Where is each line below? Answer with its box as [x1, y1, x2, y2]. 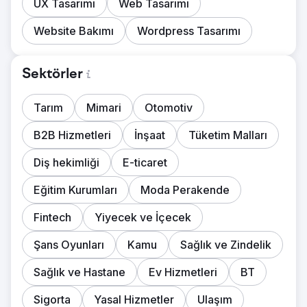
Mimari [86, 101, 121, 114]
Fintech [34, 210, 71, 224]
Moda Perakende [140, 183, 230, 197]
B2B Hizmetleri [34, 128, 111, 142]
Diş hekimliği [34, 156, 99, 169]
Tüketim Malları [188, 128, 267, 142]
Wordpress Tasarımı [137, 24, 241, 38]
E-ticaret [123, 156, 167, 169]
